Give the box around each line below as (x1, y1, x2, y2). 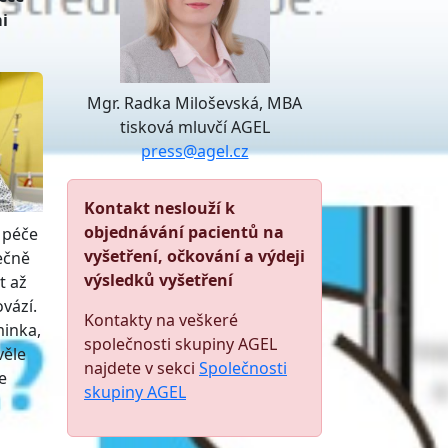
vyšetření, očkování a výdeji (84, 245, 305, 267)
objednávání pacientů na (84, 221, 284, 243)
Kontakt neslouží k (84, 197, 235, 219)
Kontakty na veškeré (84, 309, 238, 331)
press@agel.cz (140, 140, 249, 162)
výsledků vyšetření (84, 269, 233, 291)
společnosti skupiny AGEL (84, 333, 277, 355)
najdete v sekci (84, 357, 199, 379)
